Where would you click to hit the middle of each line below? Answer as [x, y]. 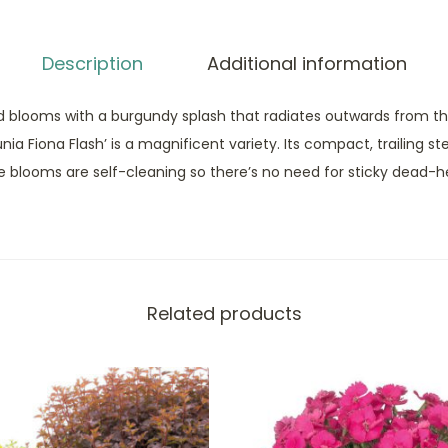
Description [92, 63]
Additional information [306, 63]
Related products [224, 313]
